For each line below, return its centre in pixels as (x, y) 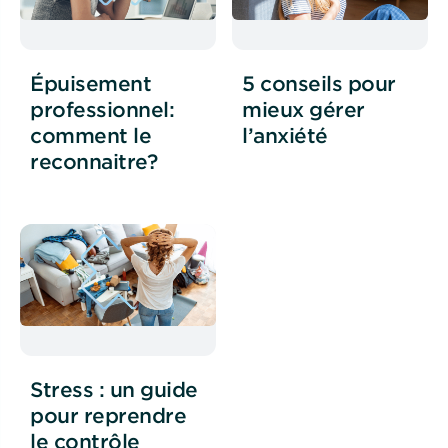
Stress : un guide (114, 389)
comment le (90, 134)
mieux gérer (303, 108)
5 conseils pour (319, 82)
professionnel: (102, 108)
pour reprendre (108, 415)
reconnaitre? (93, 160)
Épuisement (90, 82)
